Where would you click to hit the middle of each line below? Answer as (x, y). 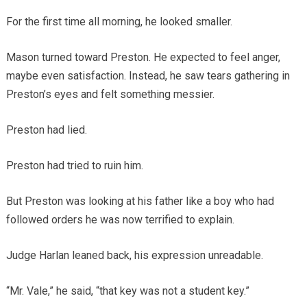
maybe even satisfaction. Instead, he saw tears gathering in (148, 76)
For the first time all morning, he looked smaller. (119, 22)
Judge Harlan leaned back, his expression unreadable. (134, 256)
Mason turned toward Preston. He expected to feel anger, (143, 58)
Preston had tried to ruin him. (74, 166)
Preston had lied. (46, 130)
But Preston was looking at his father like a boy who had (140, 201)
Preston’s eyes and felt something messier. (110, 95)
